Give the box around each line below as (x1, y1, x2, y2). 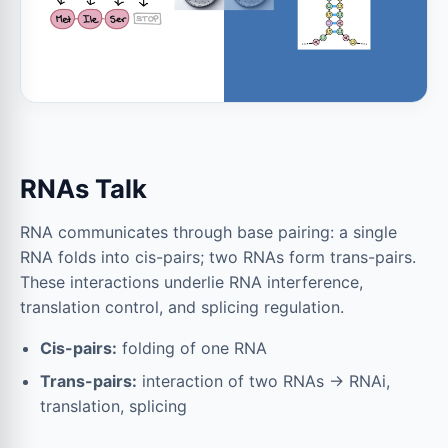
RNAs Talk (20, 173, 147, 205)
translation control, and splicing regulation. (20, 297, 344, 318)
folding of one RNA (117, 338, 267, 359)
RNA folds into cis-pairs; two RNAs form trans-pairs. (20, 247, 416, 268)
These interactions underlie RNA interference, (20, 272, 363, 293)
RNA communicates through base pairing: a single (20, 222, 397, 243)
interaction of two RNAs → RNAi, (137, 371, 390, 392)
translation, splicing (40, 396, 187, 417)
